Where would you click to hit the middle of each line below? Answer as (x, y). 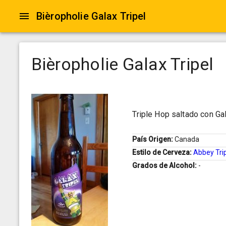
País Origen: (154, 139)
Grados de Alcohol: (165, 166)
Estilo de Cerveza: (163, 153)
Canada (187, 139)
